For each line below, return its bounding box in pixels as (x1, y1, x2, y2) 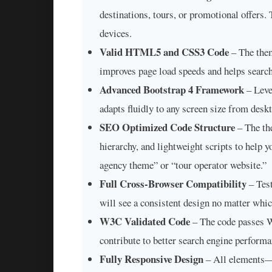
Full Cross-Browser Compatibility (100, 176, 246, 192)
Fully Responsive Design (100, 251, 203, 267)
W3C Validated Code (100, 214, 190, 229)
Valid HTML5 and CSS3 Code (100, 44, 229, 60)
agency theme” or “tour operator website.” (100, 158, 267, 172)
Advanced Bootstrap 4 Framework (100, 82, 244, 98)
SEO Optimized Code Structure (100, 120, 235, 135)
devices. (100, 26, 132, 41)
